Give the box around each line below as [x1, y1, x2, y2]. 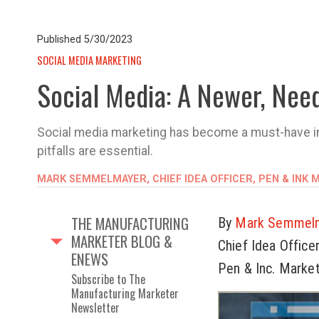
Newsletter [71, 299, 120, 317]
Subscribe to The [71, 271, 145, 288]
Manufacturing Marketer [71, 285, 179, 303]
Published [37, 33, 84, 46]
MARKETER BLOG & [71, 230, 172, 252]
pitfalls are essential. [37, 144, 153, 158]
